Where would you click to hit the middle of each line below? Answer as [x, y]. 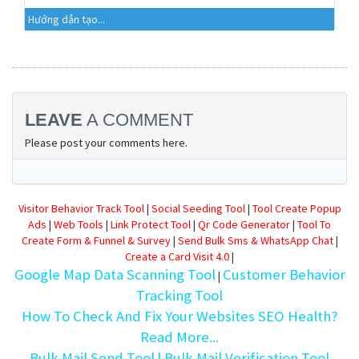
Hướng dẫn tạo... [67, 19]
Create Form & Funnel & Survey [96, 240]
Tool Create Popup [296, 208]
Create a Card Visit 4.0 [177, 256]
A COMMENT [138, 120]
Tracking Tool [179, 295]
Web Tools [79, 224]
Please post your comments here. [106, 143]
